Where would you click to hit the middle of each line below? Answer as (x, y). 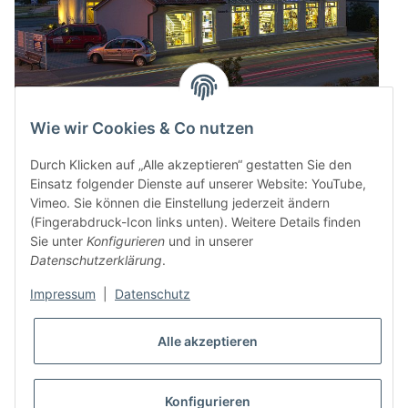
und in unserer (209, 241)
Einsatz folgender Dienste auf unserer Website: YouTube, (198, 184)
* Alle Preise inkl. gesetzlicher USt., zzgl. (183, 338)
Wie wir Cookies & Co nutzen (142, 128)
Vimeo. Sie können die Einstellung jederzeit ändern (180, 203)
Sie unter (58, 241)
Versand (306, 338)
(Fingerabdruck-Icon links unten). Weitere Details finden (195, 222)
